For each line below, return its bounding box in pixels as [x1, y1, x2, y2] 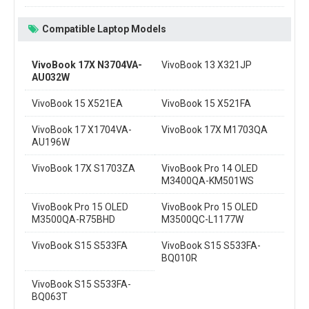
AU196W [32, 136, 70, 148]
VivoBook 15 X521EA [32, 97, 123, 109]
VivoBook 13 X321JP [161, 59, 252, 70]
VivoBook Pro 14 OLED [161, 162, 258, 174]
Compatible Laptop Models [42, 23, 166, 34]
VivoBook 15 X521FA [161, 97, 251, 109]
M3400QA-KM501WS [161, 175, 254, 186]
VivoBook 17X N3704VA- [32, 59, 142, 70]
